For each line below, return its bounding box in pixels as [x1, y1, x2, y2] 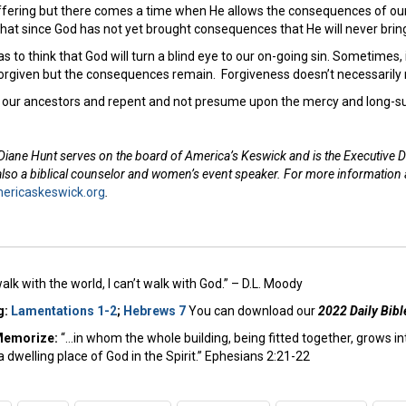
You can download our [188, 303, 318, 318]
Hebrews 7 [123, 303, 188, 318]
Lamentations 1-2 [11, 303, 117, 318]
